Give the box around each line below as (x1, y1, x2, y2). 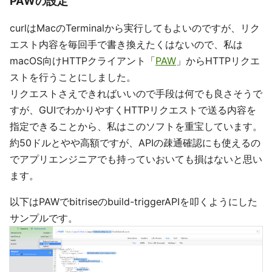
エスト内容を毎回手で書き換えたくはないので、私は (10, 38, 243, 51)
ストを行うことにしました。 (10, 71, 136, 84)
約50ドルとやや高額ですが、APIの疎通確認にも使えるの (10, 137, 260, 149)
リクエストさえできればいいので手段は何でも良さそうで (10, 87, 262, 100)
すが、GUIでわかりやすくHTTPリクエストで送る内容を (10, 104, 256, 117)
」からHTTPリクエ (176, 55, 260, 67)
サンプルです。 (10, 212, 78, 225)
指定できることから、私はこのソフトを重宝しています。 (10, 120, 262, 133)
